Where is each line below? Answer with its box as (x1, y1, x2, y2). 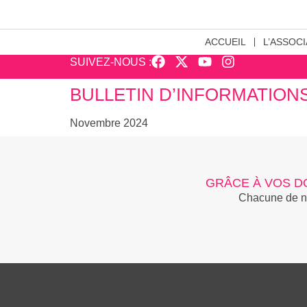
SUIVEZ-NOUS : (70, 56, 151, 68)
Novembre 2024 (70, 117, 148, 129)
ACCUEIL (204, 36, 246, 47)
